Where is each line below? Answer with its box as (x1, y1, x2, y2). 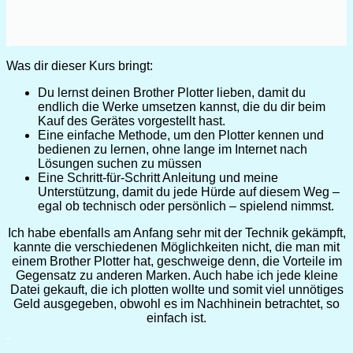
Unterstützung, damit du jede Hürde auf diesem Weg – (38, 185, 340, 199)
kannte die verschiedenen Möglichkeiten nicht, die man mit (13, 240, 340, 255)
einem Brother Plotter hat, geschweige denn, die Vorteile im (11, 255, 342, 269)
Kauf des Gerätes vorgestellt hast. (38, 114, 225, 128)
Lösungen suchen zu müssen (38, 157, 202, 171)
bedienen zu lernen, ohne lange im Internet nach (38, 143, 307, 157)
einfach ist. (147, 311, 206, 325)
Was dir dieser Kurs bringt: (6, 59, 156, 73)
